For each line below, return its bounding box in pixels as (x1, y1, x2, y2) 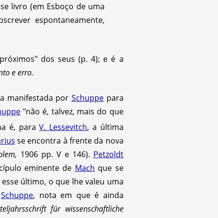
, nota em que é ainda (33, 190, 124, 201)
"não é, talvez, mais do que (20, 106, 124, 117)
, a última (87, 122, 124, 133)
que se (94, 163, 124, 174)
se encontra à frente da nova (15, 135, 124, 146)
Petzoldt (93, 149, 124, 160)
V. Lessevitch (39, 122, 88, 133)
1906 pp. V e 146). (17, 149, 93, 160)
